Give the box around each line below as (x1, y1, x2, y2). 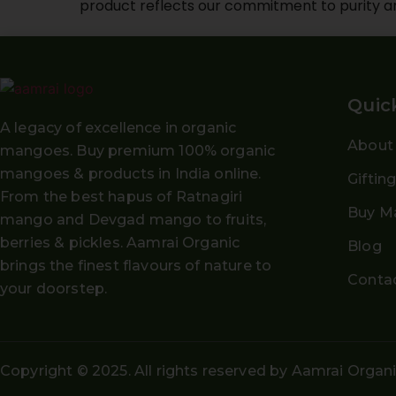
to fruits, (202, 210, 267, 228)
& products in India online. (70, 164, 262, 182)
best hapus (71, 187, 154, 205)
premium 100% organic (108, 141, 276, 159)
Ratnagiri (175, 187, 243, 205)
